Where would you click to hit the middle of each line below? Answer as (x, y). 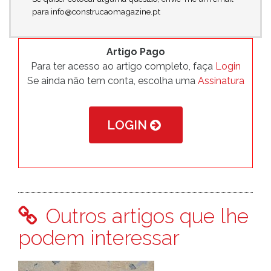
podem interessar (99, 238)
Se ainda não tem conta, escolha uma (112, 81)
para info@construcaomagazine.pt (96, 11)
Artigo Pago (135, 52)
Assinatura (221, 81)
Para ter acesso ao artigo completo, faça (123, 66)
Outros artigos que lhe (145, 216)
